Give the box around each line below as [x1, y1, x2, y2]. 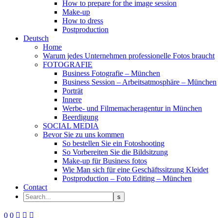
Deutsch [23, 34, 49, 42]
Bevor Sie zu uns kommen [43, 130, 124, 139]
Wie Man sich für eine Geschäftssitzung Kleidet [62, 165, 208, 174]
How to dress [62, 17, 103, 25]
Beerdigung [62, 113, 98, 121]
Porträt [62, 87, 83, 95]
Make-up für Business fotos [62, 157, 147, 165]
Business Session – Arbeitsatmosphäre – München [62, 78, 217, 86]
